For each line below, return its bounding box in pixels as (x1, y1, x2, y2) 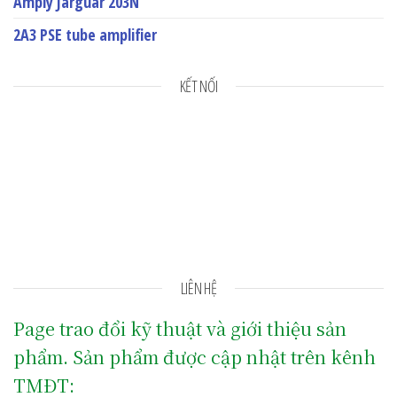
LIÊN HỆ (180, 277, 217, 300)
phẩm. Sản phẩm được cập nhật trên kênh (13, 344, 376, 370)
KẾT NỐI (179, 75, 218, 97)
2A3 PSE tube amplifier (13, 24, 157, 46)
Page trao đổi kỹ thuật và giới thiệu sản (13, 315, 346, 342)
